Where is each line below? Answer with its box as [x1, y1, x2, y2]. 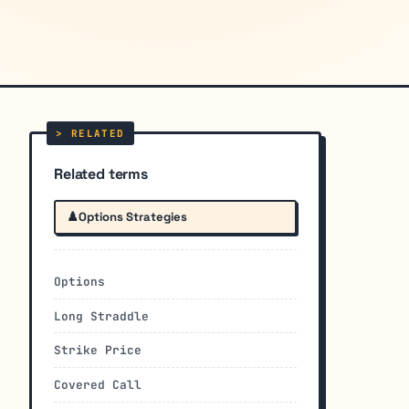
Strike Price [54, 342, 142, 359]
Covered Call [54, 376, 142, 393]
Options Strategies [79, 208, 187, 225]
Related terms [54, 163, 148, 184]
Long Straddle [54, 308, 149, 324]
